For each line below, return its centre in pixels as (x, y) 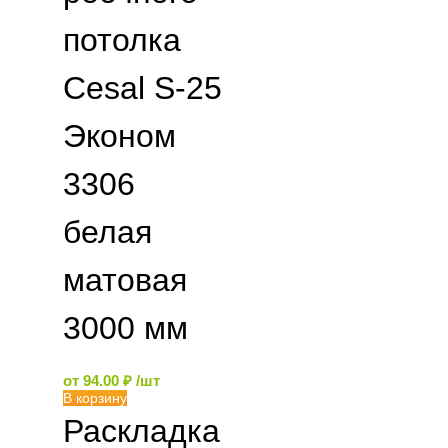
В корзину (95, 398)
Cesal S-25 (142, 88)
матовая (125, 280)
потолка (122, 40)
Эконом (119, 136)
